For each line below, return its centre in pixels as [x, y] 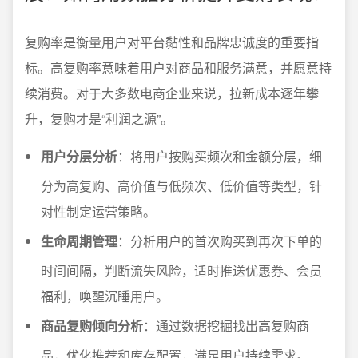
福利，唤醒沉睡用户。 [105, 296]
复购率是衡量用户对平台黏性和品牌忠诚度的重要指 [172, 42]
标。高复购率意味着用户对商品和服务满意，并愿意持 [178, 68]
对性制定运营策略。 [98, 211]
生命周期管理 [79, 241]
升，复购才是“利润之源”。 [99, 119]
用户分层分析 [79, 156]
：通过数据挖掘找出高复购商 [226, 326]
